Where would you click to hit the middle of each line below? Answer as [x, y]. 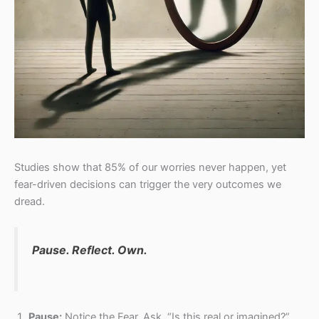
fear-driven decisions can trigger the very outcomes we [148, 185]
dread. [30, 202]
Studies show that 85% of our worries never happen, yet [150, 168]
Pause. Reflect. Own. [90, 250]
